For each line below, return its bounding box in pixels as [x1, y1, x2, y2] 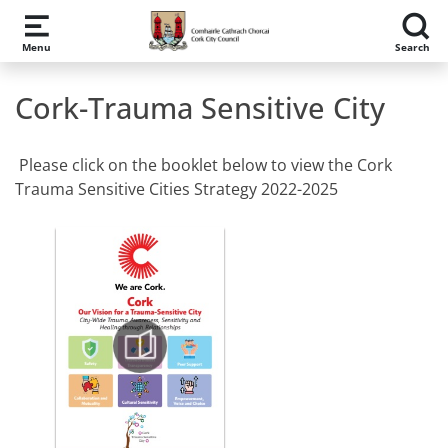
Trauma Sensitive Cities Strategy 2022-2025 [15, 178, 338, 200]
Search [394, 39, 430, 54]
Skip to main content [22, 13, 178, 35]
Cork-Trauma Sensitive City [15, 88, 385, 127]
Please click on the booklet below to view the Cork [15, 154, 392, 176]
